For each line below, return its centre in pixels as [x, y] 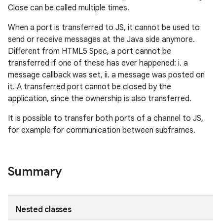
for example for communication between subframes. [102, 130]
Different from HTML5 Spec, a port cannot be [90, 51]
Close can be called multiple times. [69, 8]
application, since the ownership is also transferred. [100, 99]
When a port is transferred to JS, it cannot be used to [104, 28]
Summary [35, 172]
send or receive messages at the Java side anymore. [101, 39]
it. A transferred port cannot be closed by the [90, 87]
